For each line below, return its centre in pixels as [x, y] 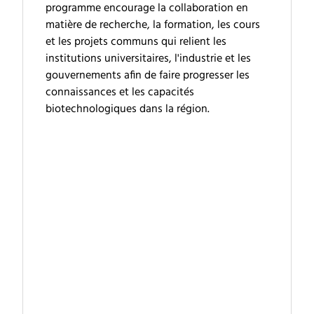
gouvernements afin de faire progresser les [148, 76]
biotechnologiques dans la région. [128, 109]
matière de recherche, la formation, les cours [153, 25]
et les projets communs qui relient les [136, 42]
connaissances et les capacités [120, 93]
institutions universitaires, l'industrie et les [148, 59]
